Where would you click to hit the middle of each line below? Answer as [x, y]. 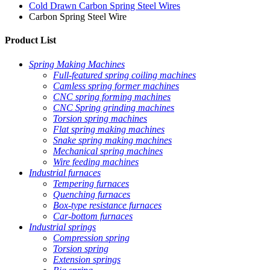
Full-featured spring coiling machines [124, 75]
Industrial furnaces [65, 172]
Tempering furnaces [91, 183]
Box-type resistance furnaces [107, 205]
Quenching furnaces [92, 194]
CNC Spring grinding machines [114, 107]
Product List [30, 40]
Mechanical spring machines [108, 151]
